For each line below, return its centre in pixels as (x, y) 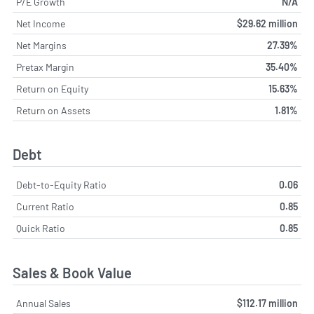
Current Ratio (45, 207)
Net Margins (41, 45)
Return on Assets (53, 110)
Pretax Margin (45, 67)
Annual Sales (43, 303)
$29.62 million (267, 23)
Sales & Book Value (72, 272)
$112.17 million (267, 303)
